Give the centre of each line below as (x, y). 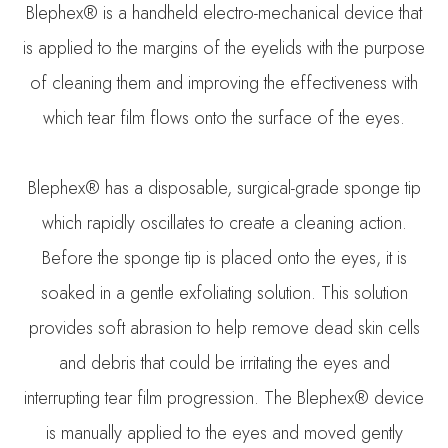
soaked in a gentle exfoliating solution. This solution (224, 292)
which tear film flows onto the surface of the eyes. (224, 117)
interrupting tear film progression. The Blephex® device (224, 397)
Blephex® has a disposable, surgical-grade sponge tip (224, 187)
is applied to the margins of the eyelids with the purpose (224, 47)
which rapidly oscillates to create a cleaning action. (224, 222)
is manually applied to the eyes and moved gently (224, 432)
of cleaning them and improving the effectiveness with (224, 82)
